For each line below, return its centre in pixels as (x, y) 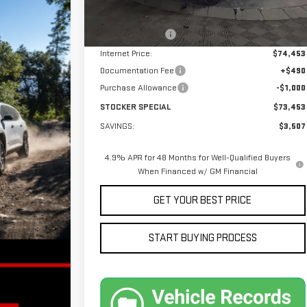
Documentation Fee (137, 71)
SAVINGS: (117, 126)
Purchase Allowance (138, 88)
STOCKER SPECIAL (135, 107)
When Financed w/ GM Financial (197, 172)
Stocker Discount (132, 35)
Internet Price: (126, 54)
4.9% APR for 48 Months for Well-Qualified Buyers (197, 158)
